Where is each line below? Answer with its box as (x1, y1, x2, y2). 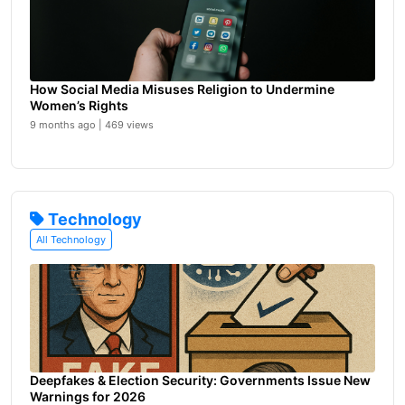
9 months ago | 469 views (30, 118, 154, 131)
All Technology (36, 233, 106, 246)
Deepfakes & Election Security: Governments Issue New (30, 372, 371, 388)
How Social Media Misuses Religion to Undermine (30, 81, 334, 97)
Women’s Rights (30, 98, 128, 113)
